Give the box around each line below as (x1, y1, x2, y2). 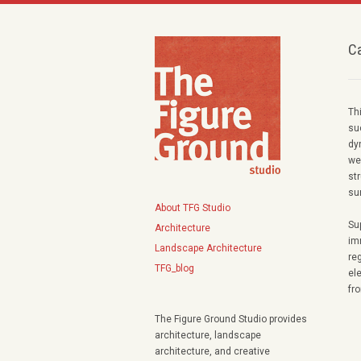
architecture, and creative (155, 346, 270, 357)
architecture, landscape (155, 330, 261, 341)
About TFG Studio (155, 202, 230, 214)
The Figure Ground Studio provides (155, 313, 307, 325)
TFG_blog (155, 263, 194, 274)
